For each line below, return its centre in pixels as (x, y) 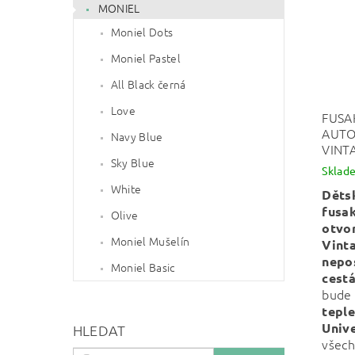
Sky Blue (133, 162)
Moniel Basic (143, 267)
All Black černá (148, 84)
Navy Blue (137, 136)
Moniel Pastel (145, 58)
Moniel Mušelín (150, 241)
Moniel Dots (142, 32)
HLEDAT (99, 330)
